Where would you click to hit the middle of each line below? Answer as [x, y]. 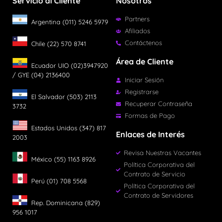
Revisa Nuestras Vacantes [163, 153]
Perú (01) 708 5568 [57, 181]
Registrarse [141, 92]
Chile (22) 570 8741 [57, 44]
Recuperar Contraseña [158, 104]
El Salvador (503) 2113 [62, 97]
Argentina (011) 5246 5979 [68, 22]
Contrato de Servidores [159, 195]
